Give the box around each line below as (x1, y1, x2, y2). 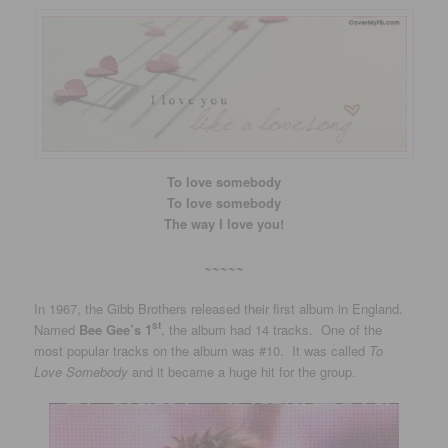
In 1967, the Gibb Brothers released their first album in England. (34, 298, 408, 318)
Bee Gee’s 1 (79, 319, 153, 339)
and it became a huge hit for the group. (128, 361, 357, 381)
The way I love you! (164, 214, 284, 234)
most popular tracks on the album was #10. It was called (34, 340, 370, 360)
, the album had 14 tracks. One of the (161, 319, 383, 339)
